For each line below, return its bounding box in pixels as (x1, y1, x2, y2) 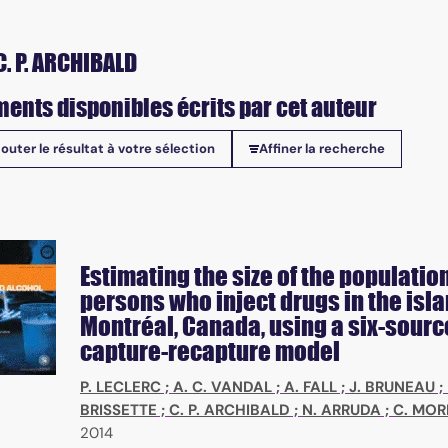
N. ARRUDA (302, 400, 381, 421)
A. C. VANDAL (173, 377, 272, 398)
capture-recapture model (80, 336, 340, 367)
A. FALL (284, 377, 337, 398)
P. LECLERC (80, 377, 161, 398)
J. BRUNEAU (349, 377, 435, 398)
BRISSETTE (80, 400, 157, 421)
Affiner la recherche (259, 140, 385, 158)
